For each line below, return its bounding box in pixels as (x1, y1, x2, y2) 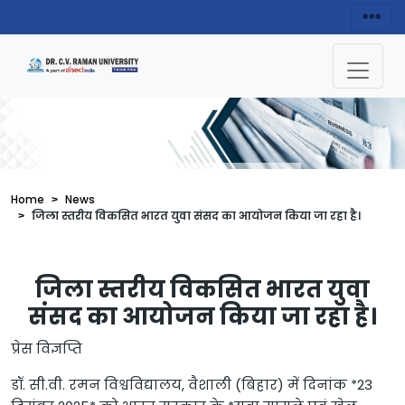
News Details (52, 168, 290, 219)
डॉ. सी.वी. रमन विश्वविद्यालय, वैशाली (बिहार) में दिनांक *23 (11, 375, 372, 395)
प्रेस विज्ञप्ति (11, 339, 82, 359)
